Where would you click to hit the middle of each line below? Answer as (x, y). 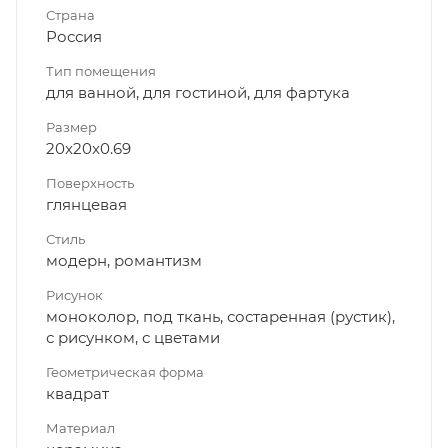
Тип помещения (101, 71)
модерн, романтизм (124, 261)
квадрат (77, 394)
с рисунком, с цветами (133, 338)
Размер (71, 127)
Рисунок (74, 295)
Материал (80, 428)
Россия (74, 37)
